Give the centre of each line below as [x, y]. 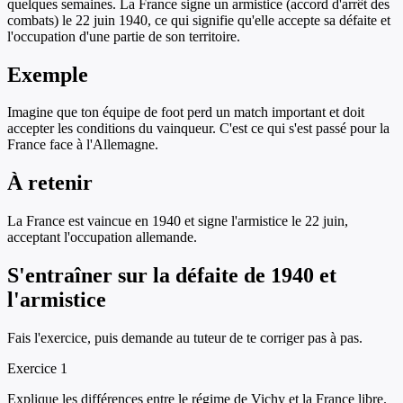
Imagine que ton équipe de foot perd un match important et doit [186, 112]
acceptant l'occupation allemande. [102, 237]
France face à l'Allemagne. [83, 145]
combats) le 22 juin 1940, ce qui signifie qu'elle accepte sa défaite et [199, 20]
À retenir [50, 183]
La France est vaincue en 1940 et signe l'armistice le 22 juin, [178, 221]
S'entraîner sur [80, 276]
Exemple [48, 74]
